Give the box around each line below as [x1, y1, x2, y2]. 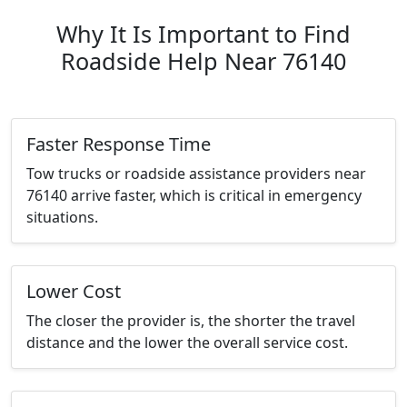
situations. [26, 207, 98, 228]
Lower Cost [26, 279, 121, 304]
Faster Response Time [26, 132, 211, 157]
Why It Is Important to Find [56, 18, 351, 50]
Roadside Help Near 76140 [61, 45, 346, 77]
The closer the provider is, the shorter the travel [26, 311, 355, 332]
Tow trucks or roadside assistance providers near [26, 164, 366, 184]
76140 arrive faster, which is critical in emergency [26, 185, 362, 206]
